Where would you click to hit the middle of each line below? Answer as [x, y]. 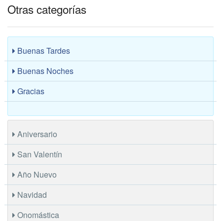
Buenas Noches [45, 71]
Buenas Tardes [43, 50]
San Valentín [39, 154]
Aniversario [37, 134]
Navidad [31, 194]
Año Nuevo [36, 174]
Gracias [30, 91]
